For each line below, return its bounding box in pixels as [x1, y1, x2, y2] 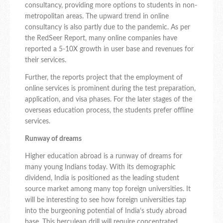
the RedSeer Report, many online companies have [25, 35, 177, 42]
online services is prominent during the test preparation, [25, 85, 196, 93]
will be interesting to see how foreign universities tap [25, 197, 186, 204]
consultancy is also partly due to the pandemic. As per [25, 24, 190, 31]
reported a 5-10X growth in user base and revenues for [25, 46, 194, 53]
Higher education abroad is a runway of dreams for [25, 153, 182, 160]
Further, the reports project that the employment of [25, 74, 183, 82]
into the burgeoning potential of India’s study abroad [25, 208, 187, 215]
